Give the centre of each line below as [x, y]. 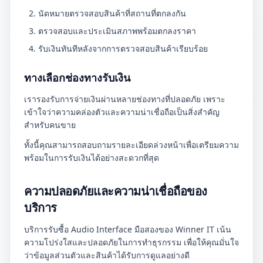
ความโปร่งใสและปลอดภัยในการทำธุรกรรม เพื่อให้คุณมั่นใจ [131, 242]
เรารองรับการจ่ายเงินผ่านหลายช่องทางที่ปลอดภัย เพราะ [125, 99]
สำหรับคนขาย [50, 125]
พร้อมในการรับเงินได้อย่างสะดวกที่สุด [92, 158]
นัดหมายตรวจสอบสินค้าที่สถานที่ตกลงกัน [112, 13]
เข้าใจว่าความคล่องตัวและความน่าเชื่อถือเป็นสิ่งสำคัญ [122, 112]
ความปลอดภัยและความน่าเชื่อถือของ [116, 191]
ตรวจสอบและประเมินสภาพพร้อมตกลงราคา [117, 31]
